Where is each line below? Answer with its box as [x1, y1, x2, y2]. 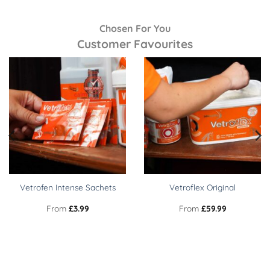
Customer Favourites [77, 37, 193, 52]
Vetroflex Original [169, 181, 236, 192]
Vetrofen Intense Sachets [19, 181, 116, 192]
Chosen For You [99, 22, 171, 35]
